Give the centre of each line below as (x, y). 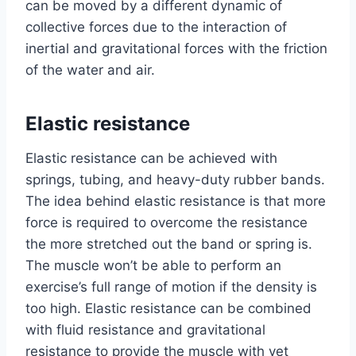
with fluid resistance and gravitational (145, 329)
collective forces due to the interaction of (156, 27)
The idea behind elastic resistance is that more (176, 201)
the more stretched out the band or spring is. (169, 244)
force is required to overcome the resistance (166, 222)
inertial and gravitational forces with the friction (176, 48)
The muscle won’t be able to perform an (153, 265)
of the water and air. (90, 70)
